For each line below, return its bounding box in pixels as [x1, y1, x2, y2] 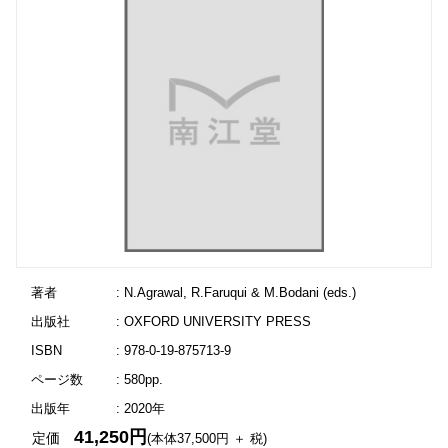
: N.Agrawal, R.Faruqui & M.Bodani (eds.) [115, 285, 356, 300]
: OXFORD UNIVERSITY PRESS [115, 314, 311, 329]
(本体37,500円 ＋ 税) [147, 431, 268, 446]
